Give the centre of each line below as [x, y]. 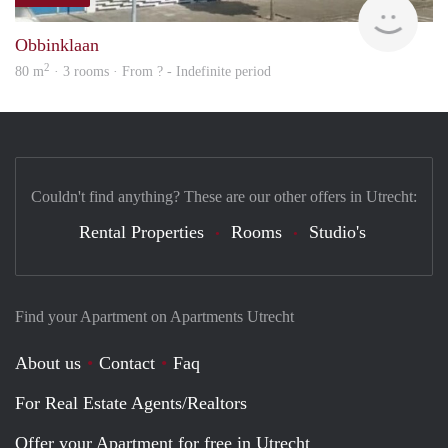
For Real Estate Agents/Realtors [131, 402]
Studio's [337, 231]
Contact [127, 362]
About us [48, 362]
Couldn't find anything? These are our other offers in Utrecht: [224, 196]
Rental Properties [141, 231]
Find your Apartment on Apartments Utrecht [154, 316]
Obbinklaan [57, 44]
